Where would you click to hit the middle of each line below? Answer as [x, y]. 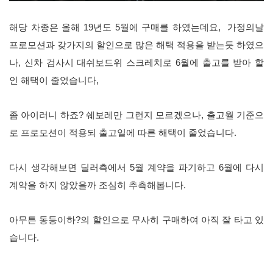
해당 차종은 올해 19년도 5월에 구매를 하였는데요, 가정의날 [136, 27]
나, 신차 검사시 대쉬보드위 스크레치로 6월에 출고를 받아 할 [136, 62]
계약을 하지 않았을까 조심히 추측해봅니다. [99, 185]
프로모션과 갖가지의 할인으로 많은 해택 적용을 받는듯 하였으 [136, 45]
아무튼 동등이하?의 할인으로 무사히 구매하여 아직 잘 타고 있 [136, 220]
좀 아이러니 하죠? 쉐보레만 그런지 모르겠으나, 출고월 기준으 [136, 115]
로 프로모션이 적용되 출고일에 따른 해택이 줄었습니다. [124, 133]
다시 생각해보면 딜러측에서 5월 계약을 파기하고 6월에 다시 [136, 167]
